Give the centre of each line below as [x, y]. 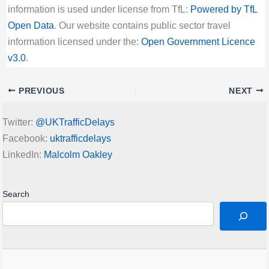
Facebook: [26, 138]
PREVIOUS [40, 91]
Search [16, 194]
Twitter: [19, 122]
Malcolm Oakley [78, 154]
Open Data [31, 26]
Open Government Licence [198, 42]
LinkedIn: [23, 154]
